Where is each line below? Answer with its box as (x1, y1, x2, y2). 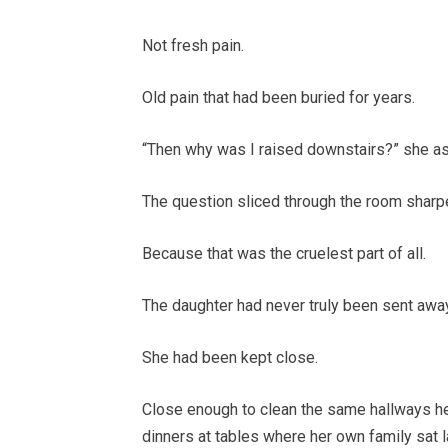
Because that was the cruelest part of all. (142, 244, 426, 264)
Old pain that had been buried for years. (142, 88, 415, 108)
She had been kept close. (142, 348, 318, 368)
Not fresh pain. (142, 36, 244, 56)
